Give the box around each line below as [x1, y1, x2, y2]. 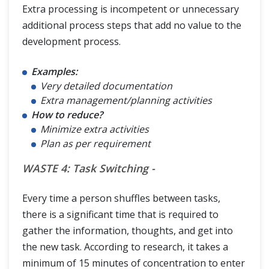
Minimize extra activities [40, 122, 149, 136]
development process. [22, 34, 121, 48]
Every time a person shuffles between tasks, [22, 191, 220, 205]
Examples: [31, 64, 77, 78]
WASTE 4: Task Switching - [22, 160, 155, 175]
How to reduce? [31, 107, 103, 121]
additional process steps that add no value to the [22, 18, 241, 32]
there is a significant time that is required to [22, 207, 219, 221]
